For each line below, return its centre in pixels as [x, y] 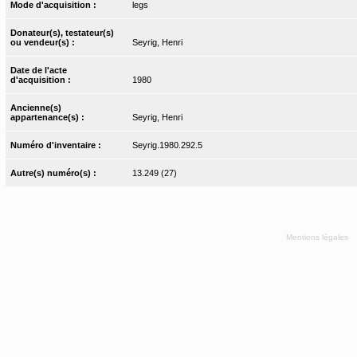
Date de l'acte [39, 71]
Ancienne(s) [36, 108]
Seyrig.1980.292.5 [167, 145]
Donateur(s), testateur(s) [63, 33]
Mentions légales [318, 237]
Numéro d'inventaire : [57, 145]
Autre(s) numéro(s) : [55, 173]
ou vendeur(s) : [44, 43]
